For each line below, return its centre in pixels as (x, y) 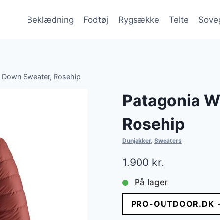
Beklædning (50, 19)
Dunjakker (136, 141)
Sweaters (168, 141)
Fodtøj (96, 19)
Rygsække (138, 19)
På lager (151, 182)
